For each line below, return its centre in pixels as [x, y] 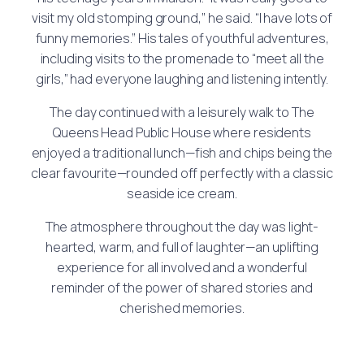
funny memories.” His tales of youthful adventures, [182, 39]
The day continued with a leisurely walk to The [182, 113]
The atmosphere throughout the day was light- [182, 227]
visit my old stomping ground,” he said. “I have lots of [182, 18]
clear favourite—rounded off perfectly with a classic [182, 173]
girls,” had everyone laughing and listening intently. [182, 79]
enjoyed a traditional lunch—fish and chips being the [182, 153]
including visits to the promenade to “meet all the [182, 59]
